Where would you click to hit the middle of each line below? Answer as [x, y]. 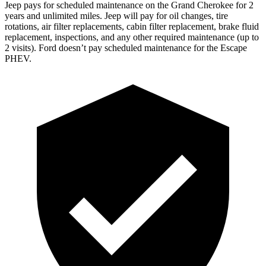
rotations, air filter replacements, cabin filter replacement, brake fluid [132, 26]
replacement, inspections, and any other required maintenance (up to [132, 37]
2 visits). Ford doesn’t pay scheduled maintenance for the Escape [126, 47]
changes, [197, 15]
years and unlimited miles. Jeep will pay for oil [93, 15]
